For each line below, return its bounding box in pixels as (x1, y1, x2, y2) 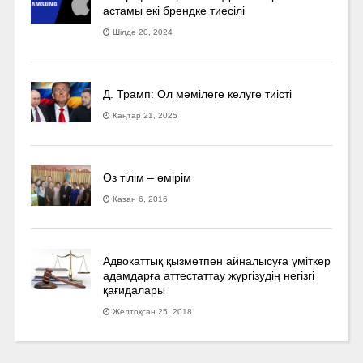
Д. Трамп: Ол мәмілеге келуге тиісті (103, 87, 293, 100)
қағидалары (103, 283, 166, 297)
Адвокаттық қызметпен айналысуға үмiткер (103, 254, 331, 267)
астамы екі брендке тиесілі (103, 3, 246, 17)
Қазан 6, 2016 (113, 194, 169, 203)
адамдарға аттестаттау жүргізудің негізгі (103, 268, 315, 282)
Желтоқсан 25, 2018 (113, 306, 193, 316)
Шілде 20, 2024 (113, 27, 173, 36)
